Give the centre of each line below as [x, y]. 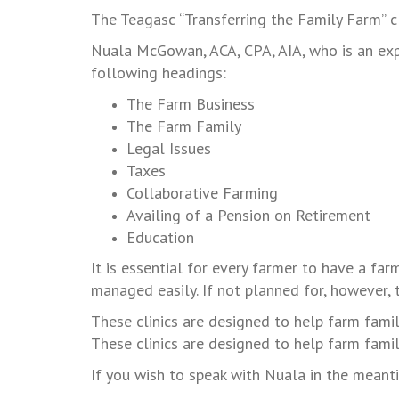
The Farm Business [191, 104]
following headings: [159, 73]
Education [160, 238]
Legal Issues [169, 149]
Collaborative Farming [202, 193]
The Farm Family [184, 126]
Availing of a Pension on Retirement [248, 216]
